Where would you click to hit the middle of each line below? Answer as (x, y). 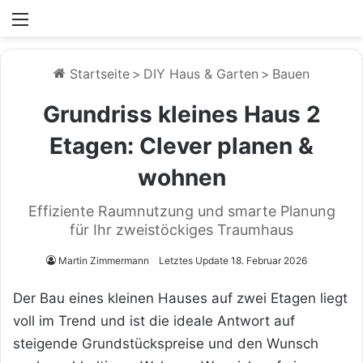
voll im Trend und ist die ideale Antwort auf (154, 321)
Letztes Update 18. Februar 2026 (233, 261)
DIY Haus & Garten (201, 74)
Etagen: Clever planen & (181, 146)
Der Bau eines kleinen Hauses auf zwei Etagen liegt (180, 298)
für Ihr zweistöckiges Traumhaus (181, 230)
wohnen (181, 177)
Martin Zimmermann (104, 261)
